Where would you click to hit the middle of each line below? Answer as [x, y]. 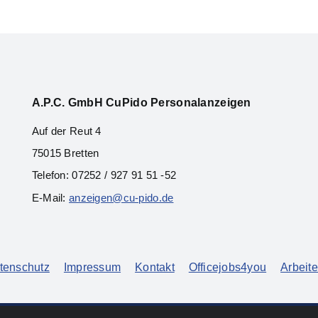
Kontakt [155, 267]
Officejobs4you [227, 267]
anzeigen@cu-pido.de [121, 198]
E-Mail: [50, 198]
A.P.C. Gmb [63, 103]
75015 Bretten [65, 153]
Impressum [92, 267]
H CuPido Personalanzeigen [172, 103]
